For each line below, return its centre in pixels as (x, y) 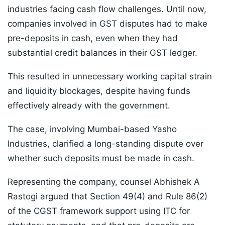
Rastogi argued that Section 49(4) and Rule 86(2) (107, 197)
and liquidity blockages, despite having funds (99, 91)
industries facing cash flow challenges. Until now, (107, 9)
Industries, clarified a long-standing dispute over (105, 144)
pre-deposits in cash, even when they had (93, 38)
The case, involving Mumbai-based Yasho (92, 129)
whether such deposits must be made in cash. (101, 158)
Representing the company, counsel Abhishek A (104, 182)
